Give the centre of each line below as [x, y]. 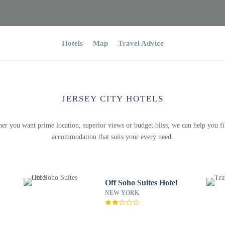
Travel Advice [141, 43]
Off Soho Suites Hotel [141, 183]
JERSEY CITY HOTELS [113, 99]
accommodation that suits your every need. [113, 137]
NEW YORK [122, 193]
